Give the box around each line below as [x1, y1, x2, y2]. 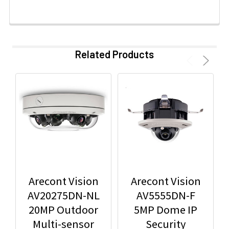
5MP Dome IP [134, 202, 197, 217]
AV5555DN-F [136, 188, 195, 203]
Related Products [75, 48, 154, 61]
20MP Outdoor [29, 202, 98, 217]
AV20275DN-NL [27, 188, 100, 203]
